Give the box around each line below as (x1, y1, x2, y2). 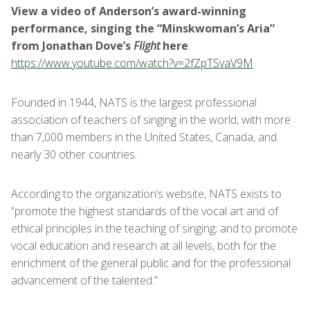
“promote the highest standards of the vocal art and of (11, 203, 278, 219)
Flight (134, 38, 160, 53)
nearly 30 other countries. (11, 147, 137, 162)
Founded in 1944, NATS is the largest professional (11, 95, 257, 110)
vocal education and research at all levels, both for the (11, 238, 276, 253)
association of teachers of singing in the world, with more (11, 112, 291, 127)
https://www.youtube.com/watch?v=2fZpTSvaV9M (11, 55, 253, 71)
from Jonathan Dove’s (11, 38, 134, 53)
